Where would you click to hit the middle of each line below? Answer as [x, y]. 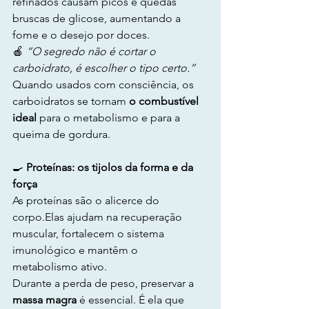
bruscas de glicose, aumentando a [98, 18]
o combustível [165, 101]
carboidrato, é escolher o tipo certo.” [104, 68]
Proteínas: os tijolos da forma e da [110, 167]
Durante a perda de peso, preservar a [104, 283]
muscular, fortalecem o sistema [90, 233]
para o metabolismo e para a [110, 118]
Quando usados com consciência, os [104, 84]
